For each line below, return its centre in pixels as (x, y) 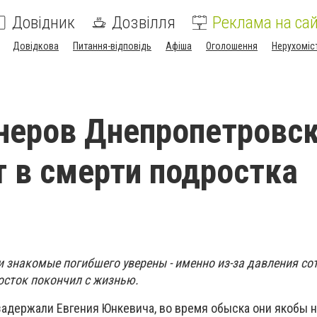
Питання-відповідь (112, 46)
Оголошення (232, 46)
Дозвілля (144, 23)
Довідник (44, 23)
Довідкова (36, 46)
